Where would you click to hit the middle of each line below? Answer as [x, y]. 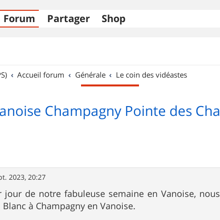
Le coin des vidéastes [152, 75]
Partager [69, 18]
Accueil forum [41, 75]
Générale [90, 75]
